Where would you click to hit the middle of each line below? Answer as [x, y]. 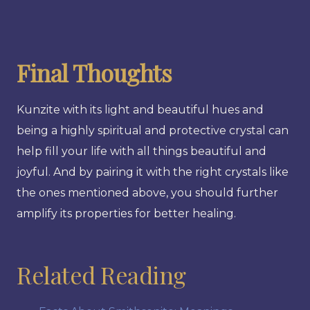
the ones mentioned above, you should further [147, 192]
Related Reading [101, 274]
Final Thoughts [94, 72]
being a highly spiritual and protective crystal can [153, 130]
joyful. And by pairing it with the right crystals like [153, 172]
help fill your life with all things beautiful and [142, 151]
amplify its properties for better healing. [126, 213]
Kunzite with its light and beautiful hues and [140, 109]
